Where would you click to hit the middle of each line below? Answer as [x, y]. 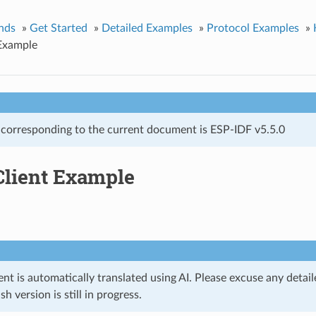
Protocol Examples [253, 28]
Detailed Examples [147, 28]
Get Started [58, 28]
